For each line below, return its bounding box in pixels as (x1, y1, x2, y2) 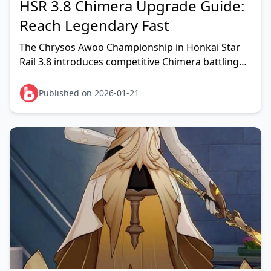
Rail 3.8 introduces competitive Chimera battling (19, 55, 239, 68)
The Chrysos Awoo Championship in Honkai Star (19, 41, 240, 54)
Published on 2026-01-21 (39, 87, 139, 99)
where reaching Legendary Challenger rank (19, 70, 218, 83)
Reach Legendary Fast (19, 15, 169, 35)
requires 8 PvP (19, 84, 85, 97)
